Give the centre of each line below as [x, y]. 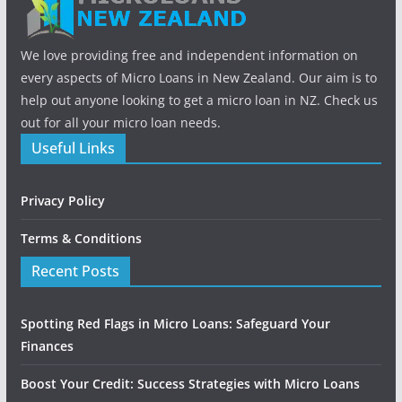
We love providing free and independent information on [189, 55]
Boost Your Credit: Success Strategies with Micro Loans [190, 384]
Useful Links [73, 148]
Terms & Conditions [81, 238]
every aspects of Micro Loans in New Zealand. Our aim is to [198, 78]
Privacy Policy [62, 201]
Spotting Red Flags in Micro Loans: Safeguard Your [175, 323]
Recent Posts [75, 271]
